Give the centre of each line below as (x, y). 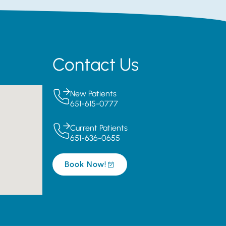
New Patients (93, 94)
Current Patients (99, 128)
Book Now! (85, 164)
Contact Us (95, 65)
